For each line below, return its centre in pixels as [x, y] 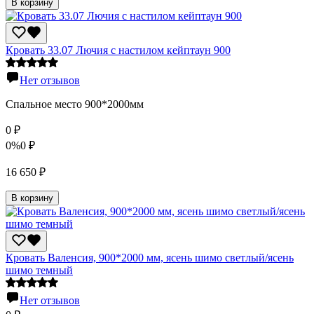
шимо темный [39, 271]
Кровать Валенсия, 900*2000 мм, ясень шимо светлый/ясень [150, 258]
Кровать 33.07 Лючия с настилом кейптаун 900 [118, 50]
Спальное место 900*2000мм [75, 104]
